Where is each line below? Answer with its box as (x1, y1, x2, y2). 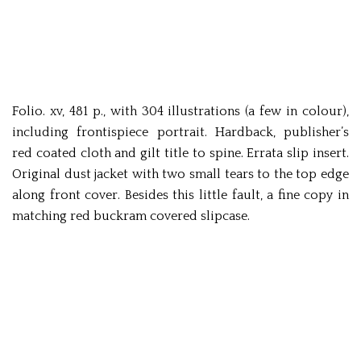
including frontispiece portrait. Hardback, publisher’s (12, 125, 349, 140)
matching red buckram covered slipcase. (12, 209, 250, 224)
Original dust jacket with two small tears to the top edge (12, 167, 349, 182)
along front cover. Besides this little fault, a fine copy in (12, 188, 349, 203)
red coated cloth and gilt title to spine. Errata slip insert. (12, 146, 349, 161)
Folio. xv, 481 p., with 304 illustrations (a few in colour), (12, 104, 349, 119)
